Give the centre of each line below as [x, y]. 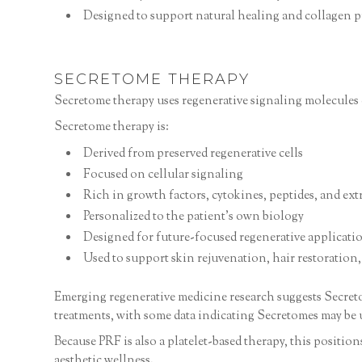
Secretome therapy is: [112, 127]
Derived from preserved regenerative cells [194, 154]
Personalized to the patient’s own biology [194, 217]
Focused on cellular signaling [164, 175]
